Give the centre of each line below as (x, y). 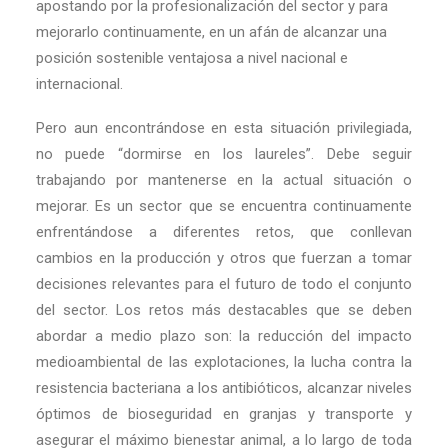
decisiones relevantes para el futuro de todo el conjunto (224, 284)
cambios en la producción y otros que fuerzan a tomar (224, 258)
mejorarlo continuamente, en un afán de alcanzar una (211, 31)
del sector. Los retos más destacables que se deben (224, 310)
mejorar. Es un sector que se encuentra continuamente (224, 206)
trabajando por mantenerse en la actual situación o (224, 180)
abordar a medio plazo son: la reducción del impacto (224, 336)
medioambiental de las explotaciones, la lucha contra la (224, 362)
